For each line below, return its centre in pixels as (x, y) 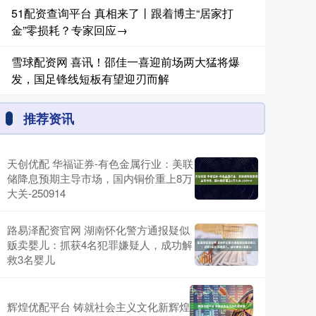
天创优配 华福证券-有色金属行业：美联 (100, 163)
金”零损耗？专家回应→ (69, 30)
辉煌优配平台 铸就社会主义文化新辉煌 (98, 306)
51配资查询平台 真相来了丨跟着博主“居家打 (122, 13)
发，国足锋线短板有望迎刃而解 (90, 79)
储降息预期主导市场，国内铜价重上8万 (100, 178)
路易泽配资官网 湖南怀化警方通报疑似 (98, 230)
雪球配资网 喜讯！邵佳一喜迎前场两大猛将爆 (126, 62)
